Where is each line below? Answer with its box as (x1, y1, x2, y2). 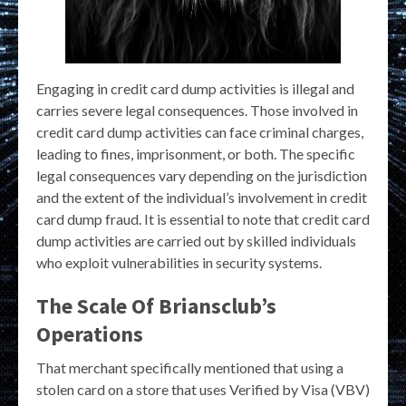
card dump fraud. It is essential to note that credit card (36, 209, 370, 227)
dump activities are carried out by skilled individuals (36, 231, 356, 249)
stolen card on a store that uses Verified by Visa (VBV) (36, 380, 370, 398)
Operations (36, 319, 143, 348)
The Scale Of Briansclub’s (36, 291, 276, 320)
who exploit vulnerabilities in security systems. (36, 253, 322, 271)
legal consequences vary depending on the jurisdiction (36, 166, 367, 184)
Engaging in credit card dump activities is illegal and (36, 79, 354, 97)
